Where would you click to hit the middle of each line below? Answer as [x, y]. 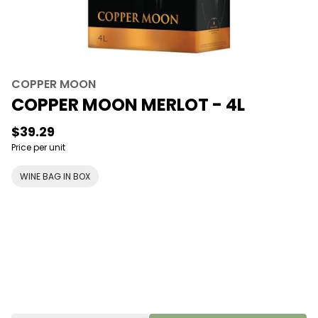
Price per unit [38, 147]
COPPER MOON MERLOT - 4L [128, 105]
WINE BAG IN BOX [55, 176]
